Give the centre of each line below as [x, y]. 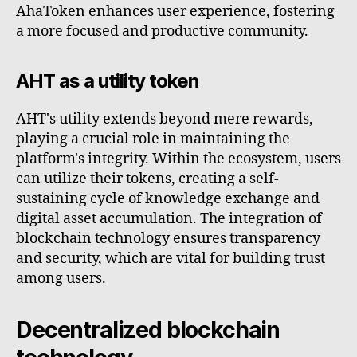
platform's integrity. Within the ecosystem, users [178, 159]
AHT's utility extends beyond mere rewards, [165, 120]
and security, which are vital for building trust [171, 259]
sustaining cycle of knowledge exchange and [168, 199]
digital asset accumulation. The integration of [169, 219]
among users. [61, 279]
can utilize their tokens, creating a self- [147, 179]
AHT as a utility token [108, 81]
